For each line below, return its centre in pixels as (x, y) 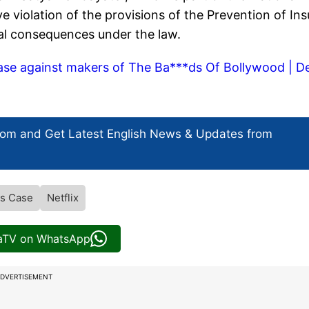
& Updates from (227, 134)
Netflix (63, 198)
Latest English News (125, 134)
